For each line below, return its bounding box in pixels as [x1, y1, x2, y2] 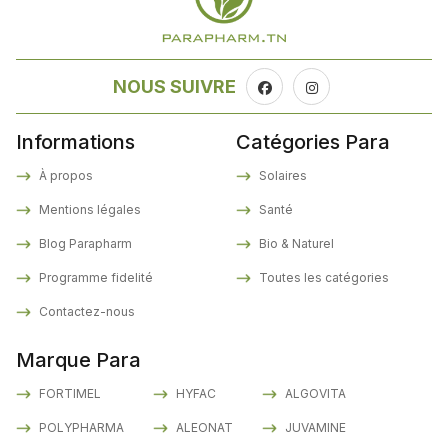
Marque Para [16, 348, 141, 373]
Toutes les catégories [256, 270, 389, 286]
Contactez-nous [36, 304, 135, 320]
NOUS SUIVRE [113, 76, 236, 98]
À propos [36, 168, 93, 184]
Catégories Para [236, 130, 390, 155]
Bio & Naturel [256, 236, 334, 252]
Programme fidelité [36, 270, 153, 286]
